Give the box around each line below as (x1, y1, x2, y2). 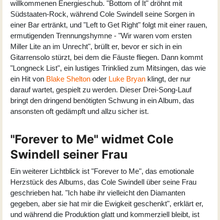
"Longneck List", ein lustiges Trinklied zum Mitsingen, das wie (10, 63, 206, 72)
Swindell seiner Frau (10, 147, 128, 162)
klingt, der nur (145, 74, 191, 83)
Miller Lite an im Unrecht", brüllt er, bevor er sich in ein (10, 42, 182, 51)
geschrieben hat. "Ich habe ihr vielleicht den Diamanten (10, 188, 185, 197)
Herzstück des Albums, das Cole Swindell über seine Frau (10, 177, 196, 186)
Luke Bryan (109, 74, 145, 83)
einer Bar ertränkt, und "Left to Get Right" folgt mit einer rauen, (10, 20, 207, 29)
